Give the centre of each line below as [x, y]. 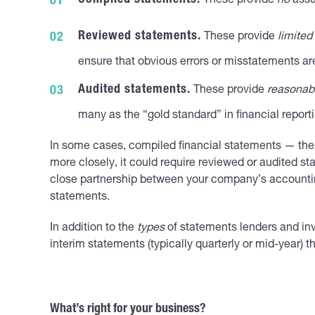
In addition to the [94, 229]
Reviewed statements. [140, 37]
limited [295, 37]
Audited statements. [134, 90]
